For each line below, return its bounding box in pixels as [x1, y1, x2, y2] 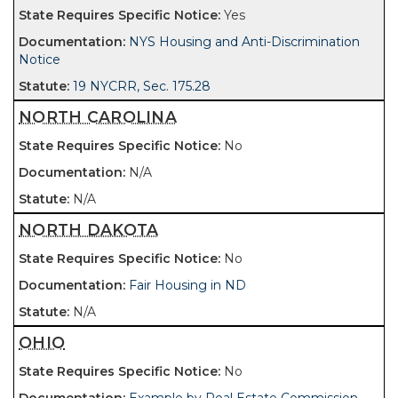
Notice [19, 52, 60, 68]
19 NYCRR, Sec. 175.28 [73, 78, 211, 94]
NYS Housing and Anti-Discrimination [129, 34, 360, 50]
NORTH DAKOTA [19, 220, 159, 239]
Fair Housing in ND [129, 277, 246, 293]
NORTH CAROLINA [19, 107, 177, 126]
